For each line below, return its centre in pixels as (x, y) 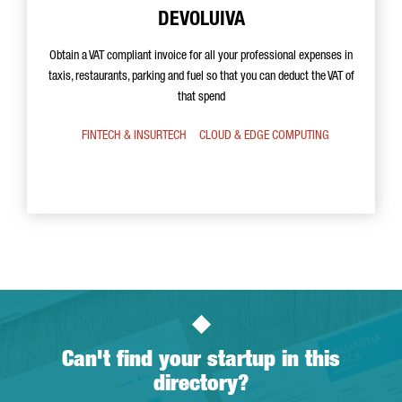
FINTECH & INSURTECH (134, 136)
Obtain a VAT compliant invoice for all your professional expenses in (201, 57)
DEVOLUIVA (201, 21)
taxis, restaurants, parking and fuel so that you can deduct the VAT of (201, 77)
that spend (201, 98)
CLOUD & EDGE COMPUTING (264, 136)
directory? (201, 385)
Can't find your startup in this (201, 361)
